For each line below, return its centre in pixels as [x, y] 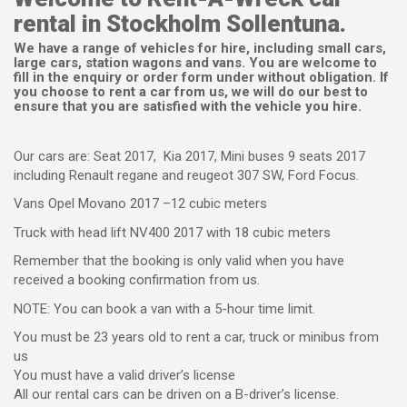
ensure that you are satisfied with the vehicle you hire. [188, 106]
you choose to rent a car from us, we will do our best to [191, 92]
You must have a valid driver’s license [124, 376]
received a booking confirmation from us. [137, 280]
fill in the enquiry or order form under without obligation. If [201, 77]
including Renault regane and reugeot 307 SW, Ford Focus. [186, 175]
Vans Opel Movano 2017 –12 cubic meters [140, 204]
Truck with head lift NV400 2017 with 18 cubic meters [172, 232]
